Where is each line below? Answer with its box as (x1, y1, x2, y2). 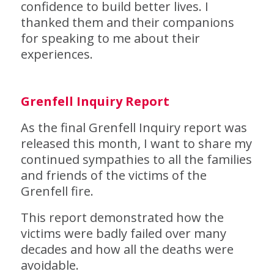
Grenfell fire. (20, 183, 94, 199)
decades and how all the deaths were (20, 241, 234, 257)
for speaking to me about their (20, 30, 200, 46)
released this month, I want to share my (20, 135, 252, 152)
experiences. (20, 46, 93, 62)
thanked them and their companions (20, 14, 234, 31)
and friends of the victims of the (20, 167, 207, 183)
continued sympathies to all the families (20, 151, 252, 168)
